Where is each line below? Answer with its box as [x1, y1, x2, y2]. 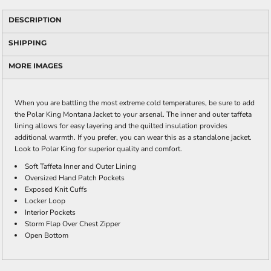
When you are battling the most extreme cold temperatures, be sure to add [15, 98, 255, 108]
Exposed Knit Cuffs [25, 184, 87, 194]
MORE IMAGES [8, 61, 63, 70]
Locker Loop [25, 196, 65, 206]
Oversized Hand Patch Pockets [25, 173, 125, 183]
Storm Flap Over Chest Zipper [25, 219, 120, 229]
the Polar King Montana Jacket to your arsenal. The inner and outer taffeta [15, 109, 252, 119]
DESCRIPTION [8, 15, 62, 24]
